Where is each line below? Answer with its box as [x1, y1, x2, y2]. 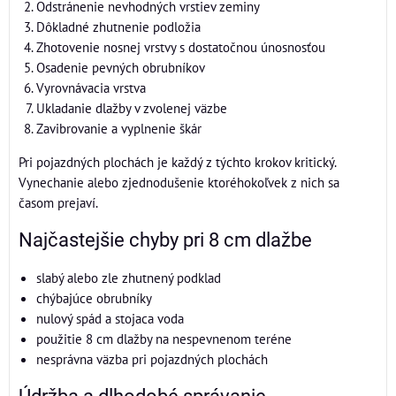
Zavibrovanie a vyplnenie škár [36, 119, 202, 137]
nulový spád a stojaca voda [36, 309, 184, 327]
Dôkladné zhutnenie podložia [36, 18, 201, 35]
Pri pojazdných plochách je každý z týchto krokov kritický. [19, 153, 336, 171]
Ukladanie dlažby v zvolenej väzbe [36, 99, 227, 117]
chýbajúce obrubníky [36, 289, 152, 307]
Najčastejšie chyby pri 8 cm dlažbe [19, 229, 312, 251]
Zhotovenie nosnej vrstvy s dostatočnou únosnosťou [36, 38, 325, 56]
